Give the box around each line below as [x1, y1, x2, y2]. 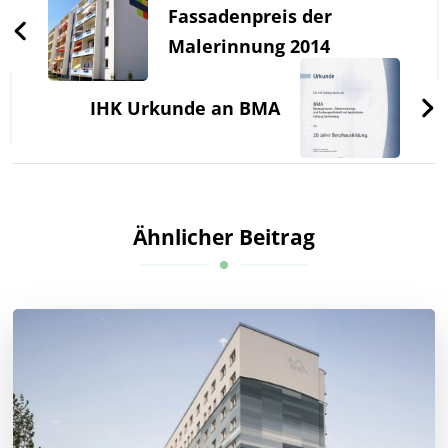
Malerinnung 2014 [168, 33, 331, 58]
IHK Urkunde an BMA [89, 96, 280, 120]
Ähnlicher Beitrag [133, 222, 315, 251]
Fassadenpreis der [168, 3, 333, 28]
